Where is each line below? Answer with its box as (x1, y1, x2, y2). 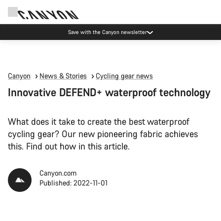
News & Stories (39, 71, 87, 80)
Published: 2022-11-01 (39, 178, 108, 187)
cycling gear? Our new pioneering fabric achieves (8, 128, 198, 140)
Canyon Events (90, 28, 125, 36)
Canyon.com (39, 168, 76, 178)
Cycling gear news (96, 71, 153, 80)
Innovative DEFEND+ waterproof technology (8, 85, 210, 99)
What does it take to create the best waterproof (8, 115, 189, 127)
